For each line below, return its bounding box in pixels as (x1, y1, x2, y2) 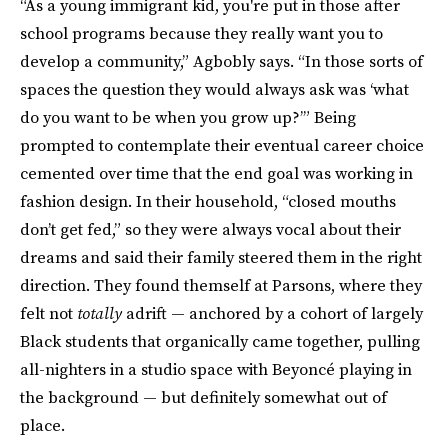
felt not (20, 302, 77, 324)
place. (20, 414, 65, 436)
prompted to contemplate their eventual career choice (20, 134, 424, 156)
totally (77, 302, 122, 324)
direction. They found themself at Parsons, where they (20, 274, 422, 296)
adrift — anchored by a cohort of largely (122, 302, 423, 324)
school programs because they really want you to (20, 22, 383, 44)
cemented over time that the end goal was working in (20, 162, 413, 184)
